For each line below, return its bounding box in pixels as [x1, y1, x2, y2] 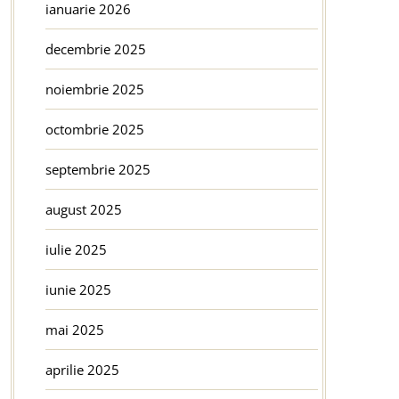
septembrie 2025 [45, 159, 151, 178]
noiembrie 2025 [45, 79, 144, 98]
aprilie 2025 [45, 360, 119, 379]
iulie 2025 [45, 240, 107, 258]
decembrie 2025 [45, 39, 146, 58]
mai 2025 [45, 320, 104, 338]
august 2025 [45, 199, 122, 218]
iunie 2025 [45, 280, 111, 298]
